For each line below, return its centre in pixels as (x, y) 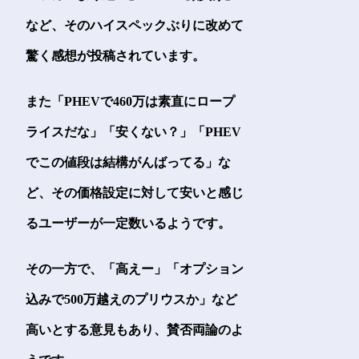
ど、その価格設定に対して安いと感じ (135, 193)
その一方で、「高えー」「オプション (135, 269)
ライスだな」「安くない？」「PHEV (134, 132)
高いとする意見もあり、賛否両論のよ (135, 330)
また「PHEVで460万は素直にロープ (131, 101)
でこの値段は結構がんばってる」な (129, 162)
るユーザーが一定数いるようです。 (129, 223)
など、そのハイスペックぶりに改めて (135, 25)
